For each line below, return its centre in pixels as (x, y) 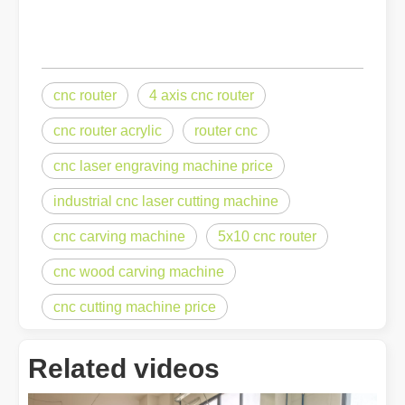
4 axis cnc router (202, 96)
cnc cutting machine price (135, 307)
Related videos (124, 369)
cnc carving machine (119, 237)
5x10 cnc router (267, 237)
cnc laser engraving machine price (163, 166)
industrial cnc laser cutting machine (166, 202)
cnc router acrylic (108, 131)
